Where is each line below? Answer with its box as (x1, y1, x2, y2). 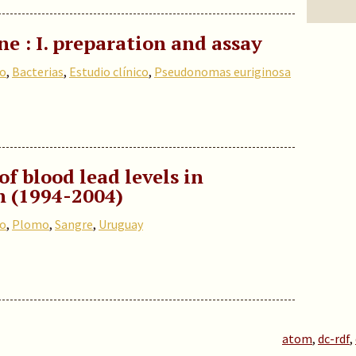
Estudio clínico (69, 64, 149, 79)
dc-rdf (318, 331, 350, 346)
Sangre (55, 216, 93, 232)
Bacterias (12, 64, 64, 79)
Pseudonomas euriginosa (154, 64, 291, 79)
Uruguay (99, 216, 143, 232)
